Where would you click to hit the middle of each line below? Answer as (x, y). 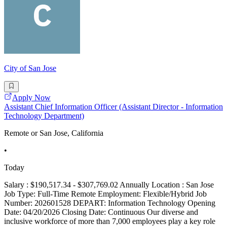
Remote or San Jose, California (54, 133)
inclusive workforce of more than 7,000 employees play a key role (110, 221)
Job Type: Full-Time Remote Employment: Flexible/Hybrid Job (105, 194)
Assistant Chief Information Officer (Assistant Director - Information (113, 107)
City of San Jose (30, 68)
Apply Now (31, 98)
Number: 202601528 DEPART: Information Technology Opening (110, 203)
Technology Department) (44, 116)
